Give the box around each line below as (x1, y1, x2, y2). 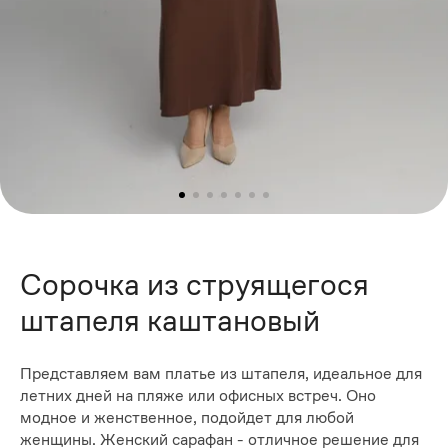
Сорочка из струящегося (20, 266, 369, 302)
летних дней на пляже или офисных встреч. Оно (20, 386, 376, 406)
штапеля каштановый (20, 302, 320, 338)
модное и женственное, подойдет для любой (20, 408, 354, 428)
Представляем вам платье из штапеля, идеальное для (20, 364, 422, 384)
